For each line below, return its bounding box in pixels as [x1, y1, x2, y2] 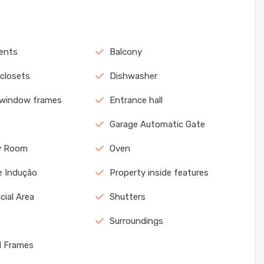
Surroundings [109, 216, 163, 226]
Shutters [109, 192, 146, 202]
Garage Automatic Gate [109, 119, 205, 130]
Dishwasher [109, 71, 157, 81]
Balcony [109, 47, 142, 57]
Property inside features [109, 167, 209, 178]
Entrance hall [109, 95, 163, 105]
